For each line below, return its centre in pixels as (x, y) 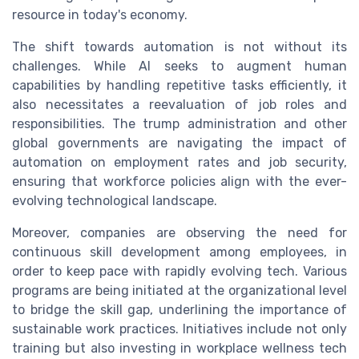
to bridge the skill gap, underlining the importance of (179, 309)
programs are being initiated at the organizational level (179, 290)
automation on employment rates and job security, (179, 162)
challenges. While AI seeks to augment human (179, 66)
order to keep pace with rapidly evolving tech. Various (179, 271)
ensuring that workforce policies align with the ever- (179, 181)
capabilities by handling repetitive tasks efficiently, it (179, 85)
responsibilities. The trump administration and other (179, 123)
